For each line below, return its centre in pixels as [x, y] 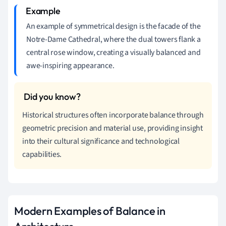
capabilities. [42, 154]
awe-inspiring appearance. [70, 65]
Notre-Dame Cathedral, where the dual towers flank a [114, 39]
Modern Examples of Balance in [90, 211]
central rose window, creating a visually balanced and [114, 52]
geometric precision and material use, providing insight [112, 128]
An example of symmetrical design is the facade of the [114, 26]
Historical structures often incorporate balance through [113, 115]
